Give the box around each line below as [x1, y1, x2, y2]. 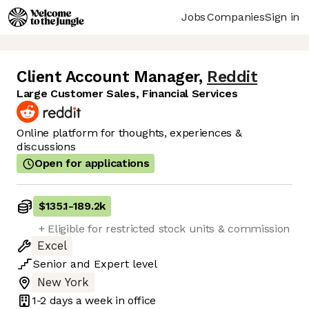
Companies [207, 10, 265, 23]
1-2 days [32, 293, 73, 307]
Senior [33, 257, 67, 271]
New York [37, 276, 89, 290]
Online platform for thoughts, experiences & [17, 126, 242, 140]
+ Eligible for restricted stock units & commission [39, 222, 290, 236]
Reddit [206, 68, 258, 87]
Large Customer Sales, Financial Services [17, 87, 238, 101]
